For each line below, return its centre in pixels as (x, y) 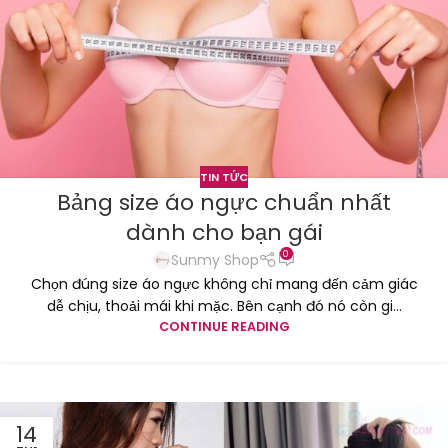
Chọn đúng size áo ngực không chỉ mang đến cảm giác (224, 283)
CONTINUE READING (224, 326)
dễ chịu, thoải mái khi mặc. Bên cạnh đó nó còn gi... (224, 305)
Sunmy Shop (214, 260)
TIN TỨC (224, 176)
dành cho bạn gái (224, 233)
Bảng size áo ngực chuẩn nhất (224, 203)
